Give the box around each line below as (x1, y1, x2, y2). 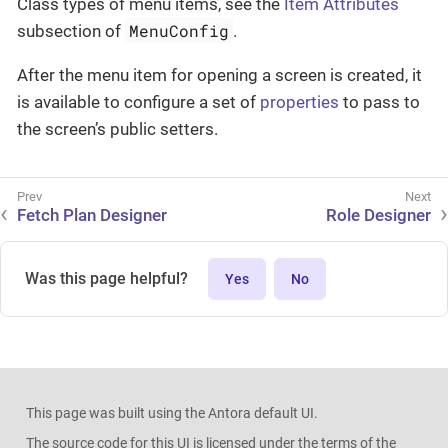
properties (260, 91, 339, 112)
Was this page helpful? (25, 268, 188, 288)
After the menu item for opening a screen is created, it (17, 64, 422, 85)
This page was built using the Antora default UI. (25, 404, 318, 421)
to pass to (339, 91, 420, 112)
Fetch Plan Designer (17, 204, 167, 225)
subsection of (17, 20, 125, 41)
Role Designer (326, 204, 431, 225)
